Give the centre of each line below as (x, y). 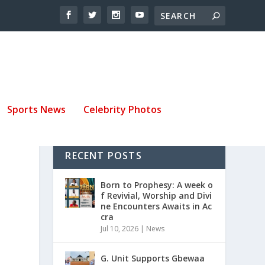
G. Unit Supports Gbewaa (153, 258)
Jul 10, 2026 (120, 228)
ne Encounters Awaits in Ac (156, 206)
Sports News (36, 109)
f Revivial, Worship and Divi (156, 195)
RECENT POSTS (104, 155)
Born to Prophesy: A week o (157, 185)
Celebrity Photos (122, 109)
